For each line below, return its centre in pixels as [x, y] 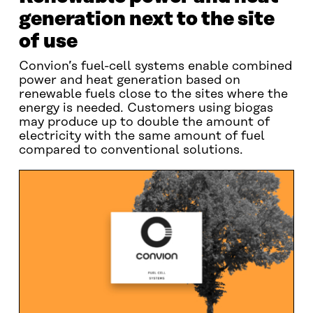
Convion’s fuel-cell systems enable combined [155, 66]
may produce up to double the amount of [144, 122]
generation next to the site [146, 19]
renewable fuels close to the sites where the [153, 94]
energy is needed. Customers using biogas [146, 108]
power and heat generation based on [129, 80]
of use [48, 42]
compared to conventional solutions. [131, 150]
